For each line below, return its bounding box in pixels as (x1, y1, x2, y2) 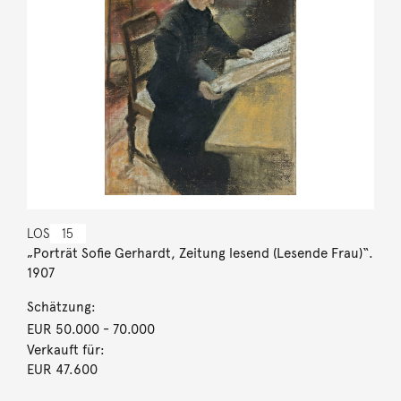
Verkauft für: (26, 341, 105, 358)
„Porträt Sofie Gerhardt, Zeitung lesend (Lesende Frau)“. (26, 244, 373, 261)
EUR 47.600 (26, 361, 98, 378)
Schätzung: (26, 298, 96, 315)
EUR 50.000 (26, 320, 99, 337)
